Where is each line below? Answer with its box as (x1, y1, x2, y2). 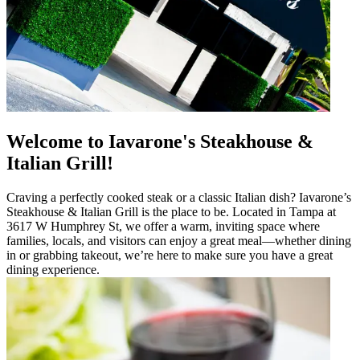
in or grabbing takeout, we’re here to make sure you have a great (6, 247, 333, 262)
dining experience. (6, 262, 100, 276)
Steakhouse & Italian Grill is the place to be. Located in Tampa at (6, 204, 336, 219)
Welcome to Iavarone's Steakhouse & (6, 130, 313, 152)
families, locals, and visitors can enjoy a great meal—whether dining (6, 233, 351, 247)
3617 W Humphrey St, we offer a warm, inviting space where (6, 219, 320, 233)
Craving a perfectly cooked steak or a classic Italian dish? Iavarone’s (6, 190, 351, 204)
